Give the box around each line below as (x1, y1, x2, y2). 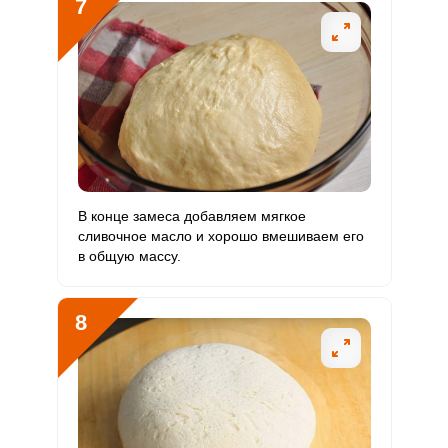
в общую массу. (77, 248, 181, 264)
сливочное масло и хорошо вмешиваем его (77, 228, 364, 244)
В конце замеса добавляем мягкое (77, 208, 306, 224)
